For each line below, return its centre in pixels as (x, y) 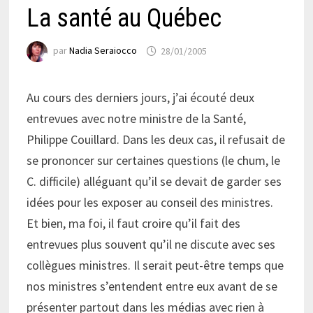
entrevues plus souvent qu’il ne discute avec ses (151, 245)
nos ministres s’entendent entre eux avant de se (152, 286)
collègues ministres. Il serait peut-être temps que (155, 265)
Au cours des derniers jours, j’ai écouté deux (140, 98)
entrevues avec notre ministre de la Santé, (136, 119)
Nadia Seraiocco (103, 51)
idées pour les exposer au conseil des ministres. (150, 203)
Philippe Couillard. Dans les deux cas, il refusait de (155, 140)
